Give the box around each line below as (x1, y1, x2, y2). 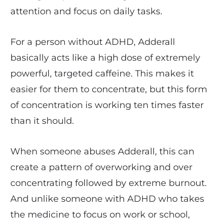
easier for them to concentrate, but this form (10, 83, 207, 95)
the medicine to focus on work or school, (10, 209, 190, 220)
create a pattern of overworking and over (10, 161, 192, 173)
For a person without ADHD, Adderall (10, 36, 175, 47)
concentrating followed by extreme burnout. (10, 177, 207, 188)
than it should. (10, 115, 74, 126)
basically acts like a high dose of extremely (10, 52, 200, 63)
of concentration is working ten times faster (10, 99, 204, 110)
